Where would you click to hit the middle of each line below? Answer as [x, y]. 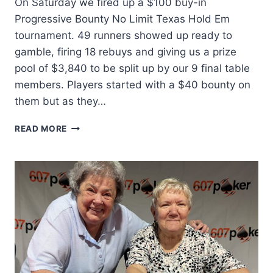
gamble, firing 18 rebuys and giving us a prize [126, 52]
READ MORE [41, 129]
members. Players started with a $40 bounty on [133, 85]
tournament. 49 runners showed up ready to [123, 36]
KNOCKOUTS [95, 151]
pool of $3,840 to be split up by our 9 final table [132, 69]
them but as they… [60, 101]
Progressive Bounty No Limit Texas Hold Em [122, 19]
